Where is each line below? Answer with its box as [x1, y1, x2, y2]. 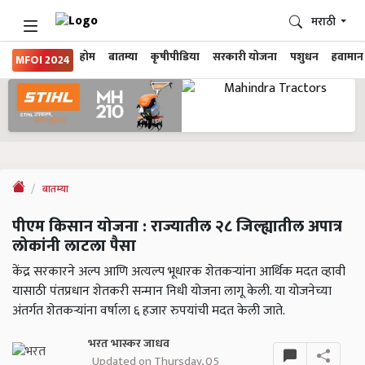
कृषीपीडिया [151, 48, 200, 66]
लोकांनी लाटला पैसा [12, 232, 136, 261]
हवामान [332, 48, 363, 66]
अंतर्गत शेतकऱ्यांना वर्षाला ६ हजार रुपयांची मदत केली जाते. [12, 300, 285, 323]
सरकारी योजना [213, 48, 277, 66]
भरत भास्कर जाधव [87, 334, 169, 354]
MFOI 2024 [15, 51, 70, 69]
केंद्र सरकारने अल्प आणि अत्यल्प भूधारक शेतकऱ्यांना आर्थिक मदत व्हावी [12, 261, 345, 284]
